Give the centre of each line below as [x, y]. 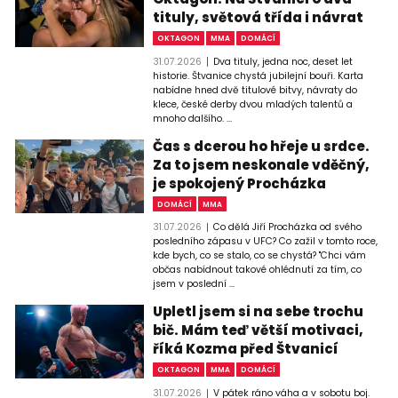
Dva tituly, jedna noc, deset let [283, 61]
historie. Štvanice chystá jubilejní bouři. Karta [259, 76]
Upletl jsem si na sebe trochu [259, 312]
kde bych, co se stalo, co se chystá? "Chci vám [260, 256]
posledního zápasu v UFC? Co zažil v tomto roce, [266, 242]
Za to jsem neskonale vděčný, [262, 164]
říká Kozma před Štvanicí [246, 349]
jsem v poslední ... [194, 284]
